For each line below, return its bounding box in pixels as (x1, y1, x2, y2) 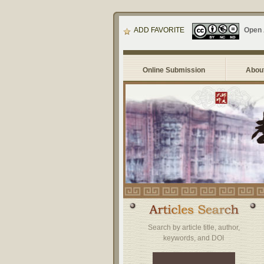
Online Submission (142, 66, 205, 74)
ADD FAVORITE (133, 26, 184, 35)
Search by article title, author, (147, 223, 240, 232)
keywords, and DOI (163, 234, 225, 242)
